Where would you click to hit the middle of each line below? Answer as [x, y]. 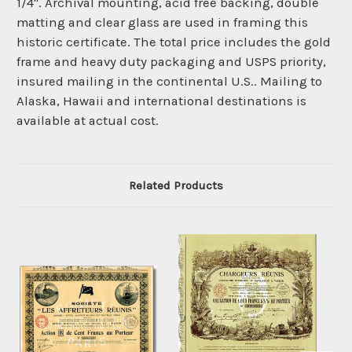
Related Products [176, 185]
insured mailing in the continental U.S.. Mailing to [169, 81]
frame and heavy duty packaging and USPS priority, [171, 61]
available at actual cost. [88, 120]
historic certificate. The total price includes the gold [174, 42]
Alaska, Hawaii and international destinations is [161, 101]
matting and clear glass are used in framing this [162, 22]
